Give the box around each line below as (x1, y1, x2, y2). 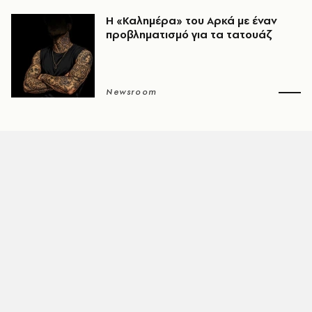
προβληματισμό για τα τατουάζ (106, 27, 272, 42)
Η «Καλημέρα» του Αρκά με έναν (106, 13, 277, 28)
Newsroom (106, 86, 157, 97)
